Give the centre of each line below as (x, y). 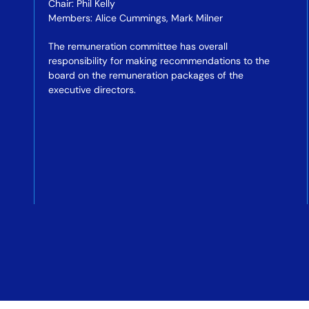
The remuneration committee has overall (138, 46)
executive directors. (92, 90)
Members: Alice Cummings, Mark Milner (135, 18)
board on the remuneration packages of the (146, 75)
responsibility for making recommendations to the (159, 61)
